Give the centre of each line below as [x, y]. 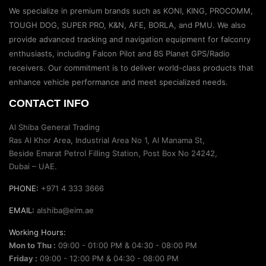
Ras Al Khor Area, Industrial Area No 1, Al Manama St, [107, 140]
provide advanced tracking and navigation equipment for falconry [130, 39]
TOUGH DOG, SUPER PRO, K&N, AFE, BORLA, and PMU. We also [127, 25]
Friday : [23, 258]
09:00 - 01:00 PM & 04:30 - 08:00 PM [126, 245]
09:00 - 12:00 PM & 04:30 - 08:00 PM [108, 258]
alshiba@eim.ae [64, 210]
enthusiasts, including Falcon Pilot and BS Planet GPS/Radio [119, 53]
